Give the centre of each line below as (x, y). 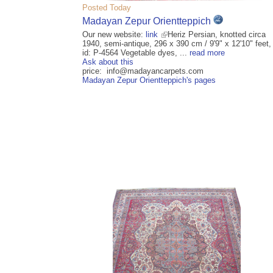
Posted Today (107, 7)
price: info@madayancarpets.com (143, 71)
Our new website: (114, 35)
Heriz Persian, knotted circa (217, 35)
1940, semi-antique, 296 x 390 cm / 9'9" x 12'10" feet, (177, 44)
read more (207, 53)
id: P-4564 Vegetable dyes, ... (136, 53)
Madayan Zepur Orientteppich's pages (149, 80)
